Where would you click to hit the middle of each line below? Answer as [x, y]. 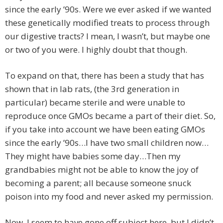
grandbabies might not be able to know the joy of [102, 170]
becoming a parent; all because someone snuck [98, 183]
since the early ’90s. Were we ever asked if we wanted [108, 9]
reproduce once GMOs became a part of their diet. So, [110, 116]
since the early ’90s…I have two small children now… [107, 143]
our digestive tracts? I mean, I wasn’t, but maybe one [108, 36]
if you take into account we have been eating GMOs [105, 129]
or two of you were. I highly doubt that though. [96, 50]
